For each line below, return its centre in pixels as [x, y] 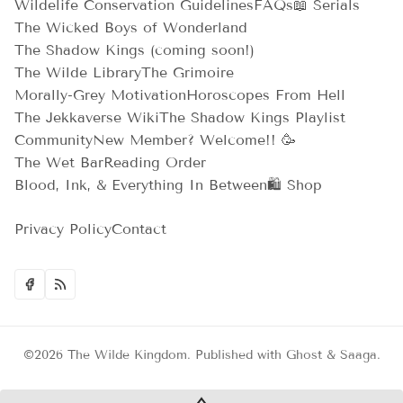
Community [54, 140]
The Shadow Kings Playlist [252, 118]
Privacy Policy [63, 229]
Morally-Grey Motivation [100, 95]
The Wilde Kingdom [127, 355]
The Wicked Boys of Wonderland [131, 28]
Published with [240, 355]
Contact [139, 229]
